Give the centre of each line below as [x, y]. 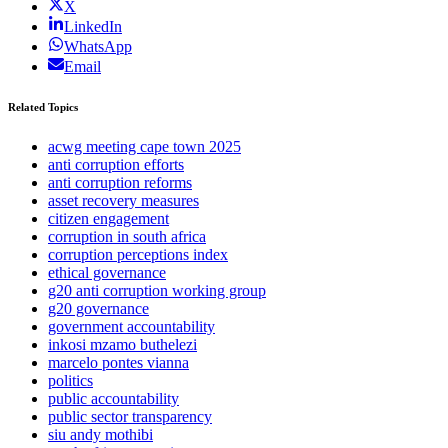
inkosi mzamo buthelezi [122, 345]
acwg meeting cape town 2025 [144, 147]
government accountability [131, 327]
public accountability [113, 399]
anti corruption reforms [120, 183]
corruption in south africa [127, 237]
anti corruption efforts [116, 165]
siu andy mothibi [100, 435]
